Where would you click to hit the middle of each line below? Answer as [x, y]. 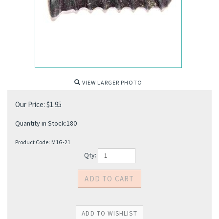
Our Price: [30, 104]
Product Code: [33, 142]
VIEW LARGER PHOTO [111, 82]
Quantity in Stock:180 [46, 123]
